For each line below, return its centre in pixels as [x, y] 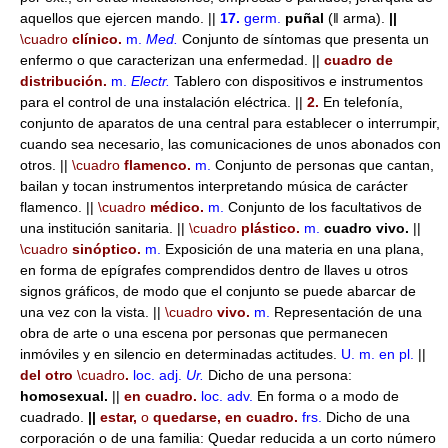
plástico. [268, 228]
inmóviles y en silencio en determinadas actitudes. [180, 354]
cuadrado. [52, 417]
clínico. [95, 39]
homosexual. [64, 396]
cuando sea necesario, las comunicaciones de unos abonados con [230, 144]
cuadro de [358, 60]
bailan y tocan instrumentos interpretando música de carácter [214, 186]
